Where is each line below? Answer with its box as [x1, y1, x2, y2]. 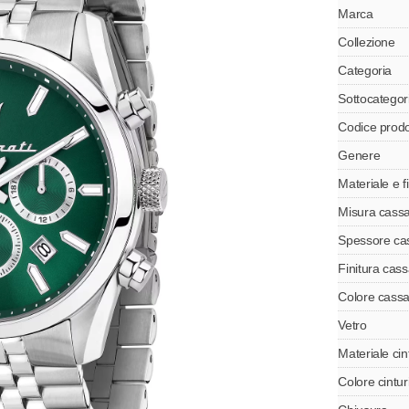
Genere [338, 148, 381, 163]
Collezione [338, 35, 395, 49]
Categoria [338, 63, 393, 78]
